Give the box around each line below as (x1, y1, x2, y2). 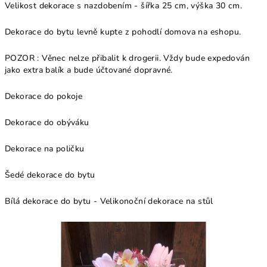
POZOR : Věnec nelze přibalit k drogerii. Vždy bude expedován (5, 52, 250, 64)
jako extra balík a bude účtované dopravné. (5, 64, 173, 76)
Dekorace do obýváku (5, 117, 89, 128)
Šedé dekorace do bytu (5, 169, 95, 181)
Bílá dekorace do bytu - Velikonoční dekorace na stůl (5, 195, 213, 207)
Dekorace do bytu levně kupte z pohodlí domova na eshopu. (5, 26, 241, 38)
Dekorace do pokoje (5, 91, 83, 102)
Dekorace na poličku (5, 143, 85, 154)
